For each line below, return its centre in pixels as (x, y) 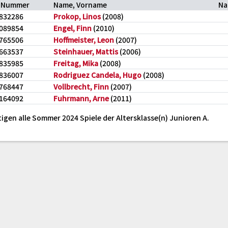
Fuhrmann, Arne (81, 98)
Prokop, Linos (77, 16)
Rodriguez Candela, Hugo (97, 75)
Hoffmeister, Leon (84, 40)
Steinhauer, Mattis (86, 51)
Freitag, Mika (76, 63)
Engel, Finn (73, 28)
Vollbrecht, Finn (81, 87)
